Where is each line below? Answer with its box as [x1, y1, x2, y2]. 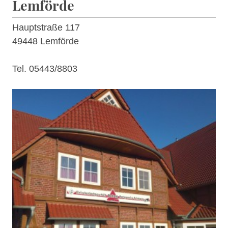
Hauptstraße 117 [12, 22, 80, 33]
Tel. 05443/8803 [12, 64, 77, 74]
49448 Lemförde [12, 36, 79, 47]
